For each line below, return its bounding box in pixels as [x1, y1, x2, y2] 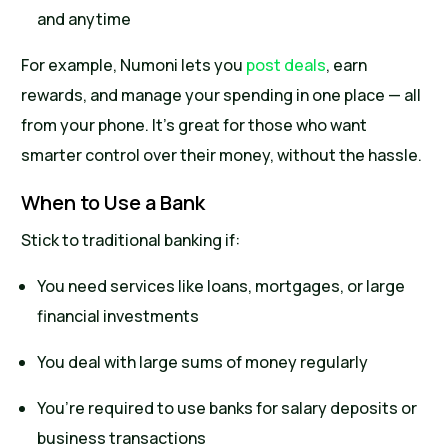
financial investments [37, 305, 200, 328]
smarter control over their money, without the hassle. [21, 144, 423, 167]
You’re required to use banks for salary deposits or [37, 397, 418, 420]
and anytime [37, 8, 132, 31]
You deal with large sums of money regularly [37, 351, 369, 374]
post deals [246, 54, 327, 77]
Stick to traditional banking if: [21, 229, 241, 252]
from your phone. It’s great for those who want [21, 114, 368, 137]
